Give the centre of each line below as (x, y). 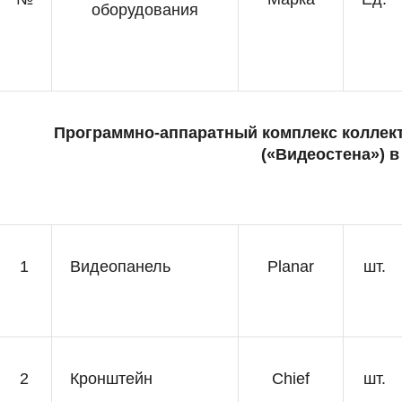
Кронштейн (111, 379)
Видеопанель (120, 267)
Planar (291, 267)
